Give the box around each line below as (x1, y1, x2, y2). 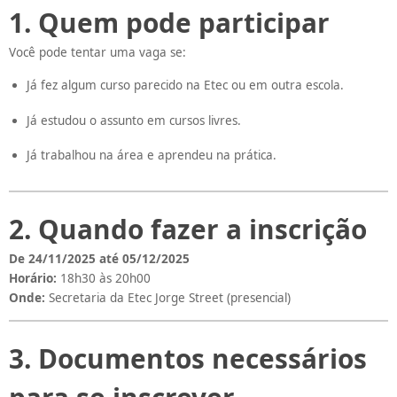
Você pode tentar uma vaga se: (9, 43, 186, 60)
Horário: (9, 270, 57, 287)
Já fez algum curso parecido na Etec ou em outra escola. (27, 77, 345, 94)
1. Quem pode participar (9, 4, 330, 41)
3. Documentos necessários (9, 339, 367, 377)
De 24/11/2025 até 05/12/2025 (9, 251, 190, 268)
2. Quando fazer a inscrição (9, 211, 367, 248)
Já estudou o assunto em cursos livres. (27, 112, 242, 128)
